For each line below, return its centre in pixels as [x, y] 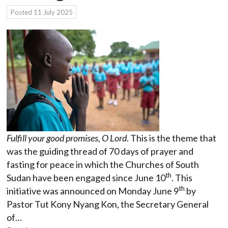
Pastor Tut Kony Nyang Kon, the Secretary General [108, 204]
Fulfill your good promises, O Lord [67, 138]
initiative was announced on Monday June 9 [93, 191]
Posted [22, 12]
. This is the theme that [172, 138]
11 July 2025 [53, 12]
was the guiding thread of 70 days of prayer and [100, 151]
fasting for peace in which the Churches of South [103, 164]
